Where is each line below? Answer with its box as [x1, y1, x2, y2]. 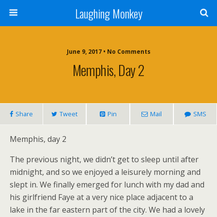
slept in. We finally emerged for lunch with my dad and [10, 179, 204, 190]
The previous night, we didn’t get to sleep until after [10, 154, 199, 165]
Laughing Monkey [75, 4, 142, 22]
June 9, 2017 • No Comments [66, 47, 151, 56]
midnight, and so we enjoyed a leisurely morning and [10, 167, 201, 177]
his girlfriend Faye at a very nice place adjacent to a [10, 192, 193, 202]
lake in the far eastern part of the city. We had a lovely [10, 204, 205, 215]
